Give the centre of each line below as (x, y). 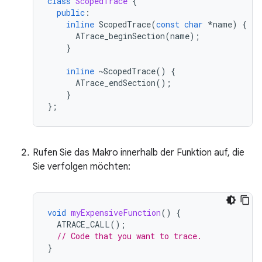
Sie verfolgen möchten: (82, 167)
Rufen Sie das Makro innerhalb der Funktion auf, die (139, 153)
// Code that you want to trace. (129, 236)
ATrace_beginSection (120, 36)
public (71, 13)
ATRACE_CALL (83, 224)
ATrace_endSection (116, 83)
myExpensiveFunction (116, 213)
